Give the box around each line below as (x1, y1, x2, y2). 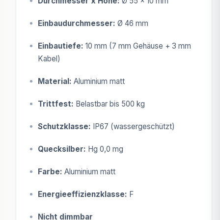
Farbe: (38, 166, 62, 176)
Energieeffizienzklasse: (38, 189, 127, 199)
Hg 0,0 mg (86, 144, 123, 154)
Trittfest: (38, 99, 74, 109)
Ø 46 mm (115, 18, 148, 28)
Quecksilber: (38, 144, 86, 154)
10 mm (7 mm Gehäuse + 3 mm (83, 41, 191, 51)
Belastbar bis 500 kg (74, 99, 145, 109)
